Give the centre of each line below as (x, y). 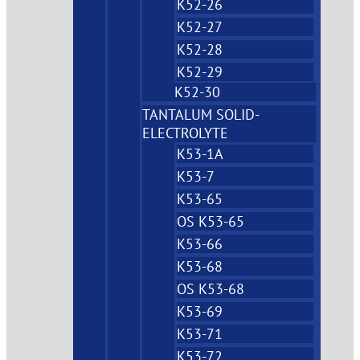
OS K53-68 (211, 288)
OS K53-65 (211, 221)
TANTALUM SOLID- (201, 114)
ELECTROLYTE (186, 133)
